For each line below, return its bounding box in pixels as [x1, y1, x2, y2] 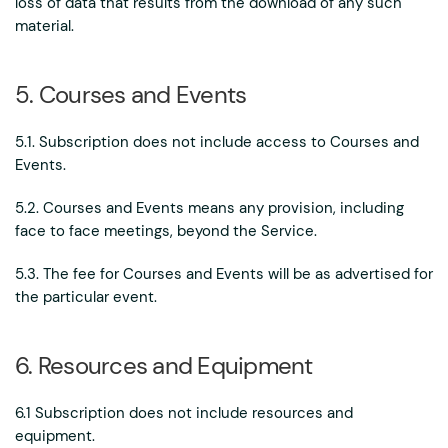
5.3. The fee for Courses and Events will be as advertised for [15, 264, 433, 284]
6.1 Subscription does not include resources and [15, 403, 353, 423]
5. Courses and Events [15, 79, 247, 110]
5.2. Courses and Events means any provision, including [15, 198, 404, 218]
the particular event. [15, 287, 157, 307]
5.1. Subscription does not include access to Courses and [15, 132, 419, 152]
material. [15, 16, 74, 36]
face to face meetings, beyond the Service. [15, 221, 317, 241]
